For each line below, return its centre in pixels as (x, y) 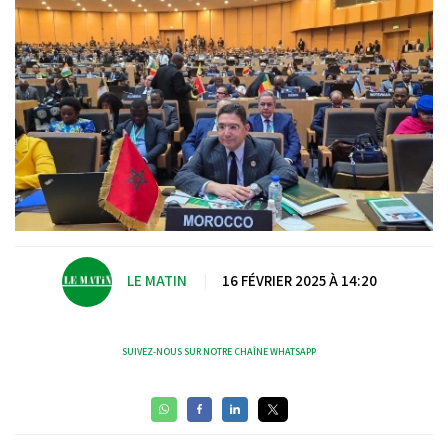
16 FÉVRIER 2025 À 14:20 (299, 281)
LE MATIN (156, 281)
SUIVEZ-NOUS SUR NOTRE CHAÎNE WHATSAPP (219, 351)
